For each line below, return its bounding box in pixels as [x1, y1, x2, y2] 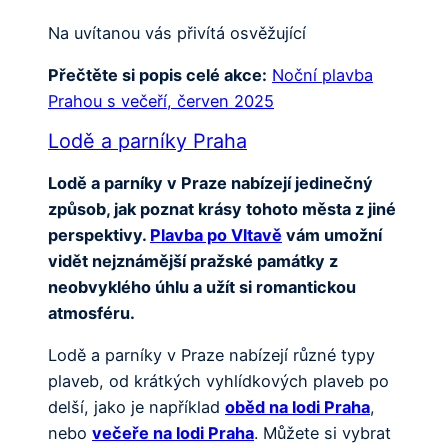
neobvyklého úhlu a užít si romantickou [48, 276, 356, 297]
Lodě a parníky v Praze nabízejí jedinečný [48, 172, 373, 193]
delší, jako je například [48, 397, 225, 418]
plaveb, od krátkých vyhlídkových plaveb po [48, 371, 389, 392]
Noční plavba [272, 64, 373, 85]
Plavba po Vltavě [150, 224, 282, 245]
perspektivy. [48, 224, 150, 245]
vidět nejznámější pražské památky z [48, 250, 338, 271]
